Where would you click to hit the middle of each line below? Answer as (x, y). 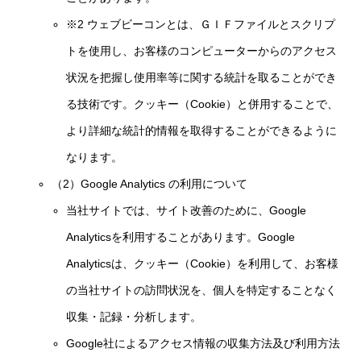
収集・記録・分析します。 (134, 317)
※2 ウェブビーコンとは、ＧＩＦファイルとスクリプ (201, 24)
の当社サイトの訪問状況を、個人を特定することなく (202, 290)
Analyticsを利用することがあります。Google (181, 237)
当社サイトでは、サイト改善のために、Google (187, 210)
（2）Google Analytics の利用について (150, 184)
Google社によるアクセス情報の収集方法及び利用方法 (203, 343)
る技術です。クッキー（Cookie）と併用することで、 (203, 104)
